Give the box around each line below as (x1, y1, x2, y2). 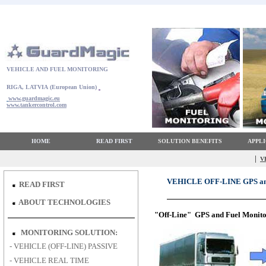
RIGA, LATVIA (5, 84, 48, 90)
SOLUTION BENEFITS (158, 138, 222, 144)
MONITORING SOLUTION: (20, 228, 119, 237)
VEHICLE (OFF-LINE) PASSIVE (13, 242, 118, 251)
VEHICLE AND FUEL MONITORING (5, 66, 108, 72)
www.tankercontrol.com (7, 102, 66, 108)
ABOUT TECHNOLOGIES (18, 198, 110, 207)
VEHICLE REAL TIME (13, 256, 89, 265)
